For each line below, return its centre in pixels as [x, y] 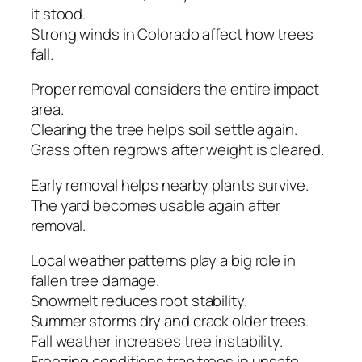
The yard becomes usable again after [156, 205]
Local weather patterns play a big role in [163, 261]
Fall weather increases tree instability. [157, 341]
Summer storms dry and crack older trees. [170, 321]
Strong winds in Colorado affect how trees [172, 34]
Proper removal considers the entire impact [175, 89]
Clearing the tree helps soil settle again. [164, 130]
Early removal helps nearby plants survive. [170, 185]
